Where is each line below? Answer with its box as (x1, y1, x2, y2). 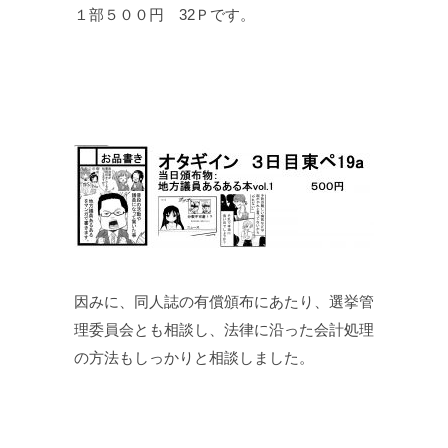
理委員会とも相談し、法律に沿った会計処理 (74, 321, 374, 339)
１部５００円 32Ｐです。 (74, 6, 255, 24)
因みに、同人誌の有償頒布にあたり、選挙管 (74, 293, 374, 311)
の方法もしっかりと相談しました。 (74, 349, 314, 367)
